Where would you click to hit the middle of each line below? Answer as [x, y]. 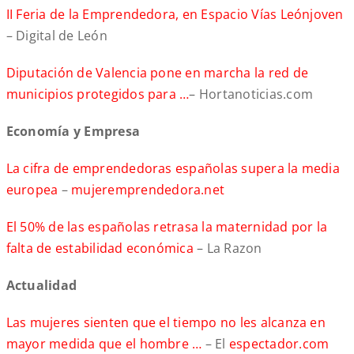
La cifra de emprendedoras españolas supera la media [173, 169]
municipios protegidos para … [98, 94]
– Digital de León [56, 36]
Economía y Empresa [73, 132]
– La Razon [230, 249]
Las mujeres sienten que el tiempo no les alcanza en [166, 323]
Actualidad [41, 286]
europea [32, 190]
